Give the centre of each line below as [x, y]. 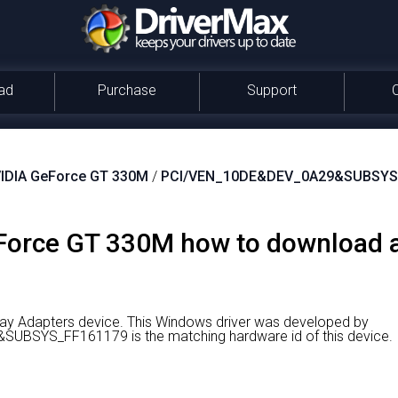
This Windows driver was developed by [246, 322]
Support [271, 90]
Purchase [127, 90]
